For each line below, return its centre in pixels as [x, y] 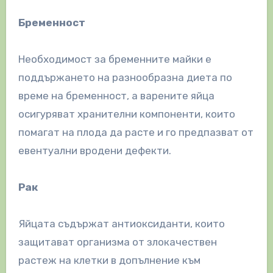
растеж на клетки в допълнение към [109, 260]
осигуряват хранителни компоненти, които [126, 114]
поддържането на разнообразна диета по [125, 77]
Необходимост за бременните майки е [115, 59]
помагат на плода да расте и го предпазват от [136, 132]
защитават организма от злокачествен [117, 242]
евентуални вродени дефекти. [94, 150]
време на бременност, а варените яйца [116, 95]
